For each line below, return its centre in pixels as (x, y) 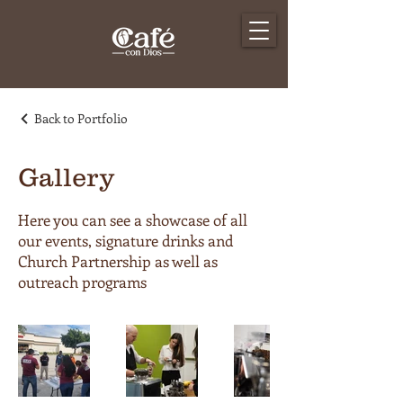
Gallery (66, 177)
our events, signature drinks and (125, 240)
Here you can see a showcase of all (133, 219)
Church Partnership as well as (118, 261)
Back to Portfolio (81, 118)
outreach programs (82, 282)
